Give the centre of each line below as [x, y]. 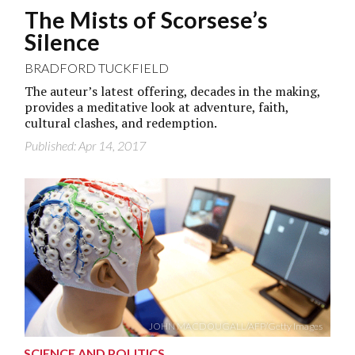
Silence [63, 42]
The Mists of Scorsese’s [147, 19]
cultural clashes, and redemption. [121, 122]
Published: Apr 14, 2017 [86, 145]
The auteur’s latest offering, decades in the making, [173, 91]
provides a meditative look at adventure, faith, [157, 107]
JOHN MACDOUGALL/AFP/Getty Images [235, 326]
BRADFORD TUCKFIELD [97, 67]
